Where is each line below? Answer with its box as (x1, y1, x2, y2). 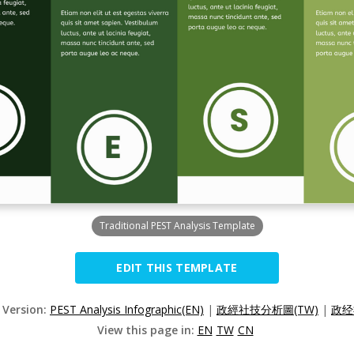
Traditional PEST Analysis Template (99, 219, 255, 232)
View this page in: (96, 322, 198, 337)
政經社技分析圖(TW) (217, 302, 318, 317)
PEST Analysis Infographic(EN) (50, 302, 204, 317)
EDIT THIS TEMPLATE (116, 260, 238, 275)
